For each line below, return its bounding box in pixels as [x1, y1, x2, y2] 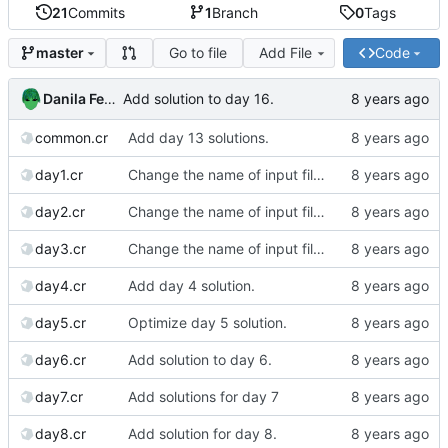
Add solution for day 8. [128, 424, 277, 442]
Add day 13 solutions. [128, 128, 269, 146]
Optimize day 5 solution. [128, 313, 287, 331]
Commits [68, 3, 126, 21]
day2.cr [35, 202, 85, 220]
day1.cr [35, 165, 83, 183]
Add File [259, 43, 313, 61]
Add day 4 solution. [128, 276, 255, 294]
